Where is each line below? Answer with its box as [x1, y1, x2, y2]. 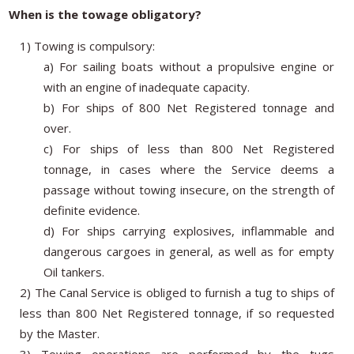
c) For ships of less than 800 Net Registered [43, 140, 334, 156]
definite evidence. [43, 201, 141, 218]
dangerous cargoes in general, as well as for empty [43, 243, 334, 259]
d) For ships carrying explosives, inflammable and [43, 222, 334, 239]
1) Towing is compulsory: [20, 37, 156, 54]
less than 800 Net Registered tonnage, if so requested [20, 304, 334, 321]
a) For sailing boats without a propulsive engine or [43, 58, 334, 74]
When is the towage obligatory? [9, 6, 202, 22]
